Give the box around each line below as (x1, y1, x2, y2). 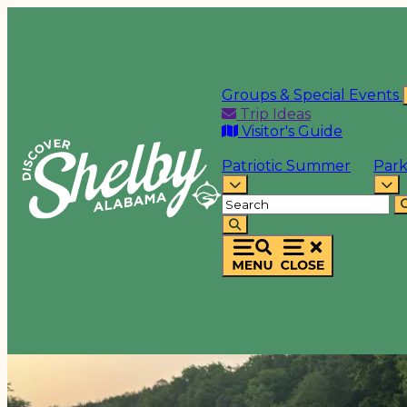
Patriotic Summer (222, 156, 351, 174)
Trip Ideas (236, 104, 311, 123)
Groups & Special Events (222, 85, 402, 104)
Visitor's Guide (238, 122, 342, 140)
